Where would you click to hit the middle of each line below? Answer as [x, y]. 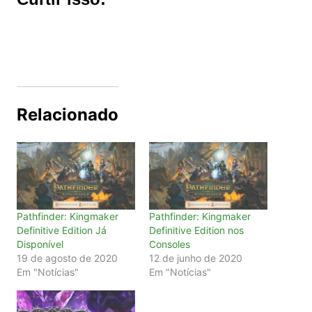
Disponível [40, 244]
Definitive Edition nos [196, 231]
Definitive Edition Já [61, 231]
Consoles [169, 244]
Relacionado [67, 114]
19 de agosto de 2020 [67, 258]
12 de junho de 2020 [195, 258]
